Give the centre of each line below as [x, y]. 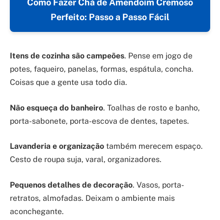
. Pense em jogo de [158, 56]
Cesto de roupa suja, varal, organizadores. [86, 160]
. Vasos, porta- [158, 185]
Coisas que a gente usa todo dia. [69, 82]
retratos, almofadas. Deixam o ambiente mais [92, 198]
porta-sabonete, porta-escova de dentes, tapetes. [99, 121]
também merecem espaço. [153, 146]
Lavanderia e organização [57, 146]
